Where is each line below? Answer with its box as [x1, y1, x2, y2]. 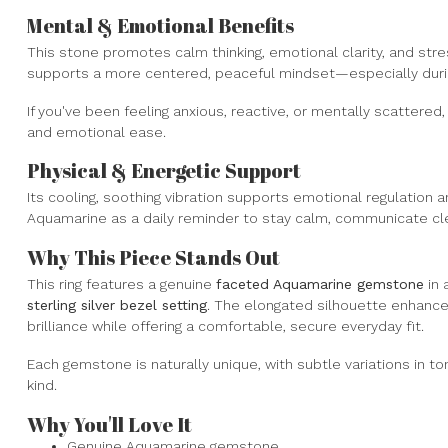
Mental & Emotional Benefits [27, 11, 294, 39]
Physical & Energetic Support [27, 157, 301, 185]
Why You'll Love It [27, 410, 192, 438]
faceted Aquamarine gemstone [216, 276, 424, 293]
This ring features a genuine [27, 276, 216, 293]
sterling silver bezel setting [27, 297, 207, 314]
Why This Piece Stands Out [27, 244, 280, 272]
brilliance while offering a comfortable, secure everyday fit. [27, 318, 424, 335]
